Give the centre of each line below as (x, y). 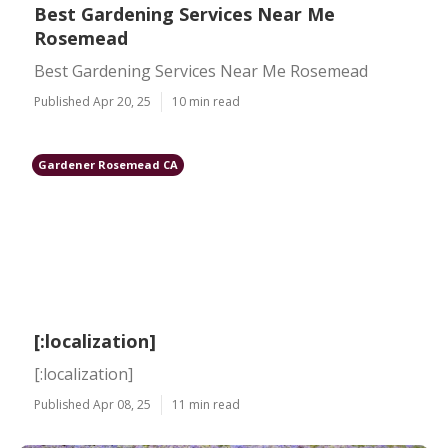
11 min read (206, 404)
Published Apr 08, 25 (92, 404)
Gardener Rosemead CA (108, 164)
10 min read (206, 101)
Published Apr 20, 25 (92, 101)
